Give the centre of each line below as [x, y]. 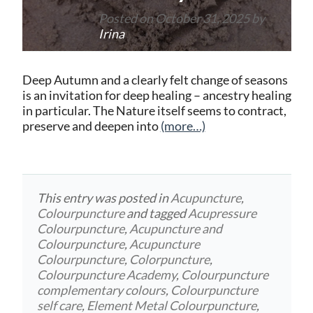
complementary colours [102, 290]
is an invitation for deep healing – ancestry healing [156, 95]
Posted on [126, 18]
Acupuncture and [176, 228]
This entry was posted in [104, 197]
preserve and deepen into [91, 126]
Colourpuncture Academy [107, 274]
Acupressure [223, 213]
